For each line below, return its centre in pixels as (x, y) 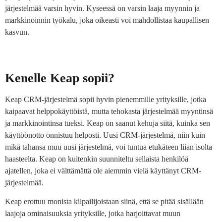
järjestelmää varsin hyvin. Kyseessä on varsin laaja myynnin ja (102, 8)
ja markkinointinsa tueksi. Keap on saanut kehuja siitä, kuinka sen (108, 123)
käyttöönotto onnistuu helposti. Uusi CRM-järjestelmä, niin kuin (105, 135)
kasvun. (17, 32)
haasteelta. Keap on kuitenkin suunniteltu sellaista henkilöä (97, 159)
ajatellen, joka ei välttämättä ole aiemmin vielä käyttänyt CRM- (103, 170)
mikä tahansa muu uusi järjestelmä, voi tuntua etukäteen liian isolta (109, 147)
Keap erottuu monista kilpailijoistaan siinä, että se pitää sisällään (104, 201)
